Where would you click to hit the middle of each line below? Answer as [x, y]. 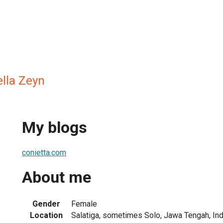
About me [56, 177]
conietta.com [44, 152]
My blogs [55, 128]
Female [84, 204]
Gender [46, 204]
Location [46, 215]
